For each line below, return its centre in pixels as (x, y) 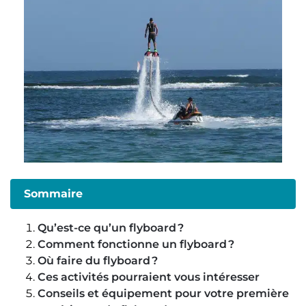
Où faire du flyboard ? (98, 260)
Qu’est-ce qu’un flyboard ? (111, 227)
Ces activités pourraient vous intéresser (149, 277)
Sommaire (53, 194)
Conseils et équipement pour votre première (163, 293)
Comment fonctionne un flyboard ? (136, 244)
